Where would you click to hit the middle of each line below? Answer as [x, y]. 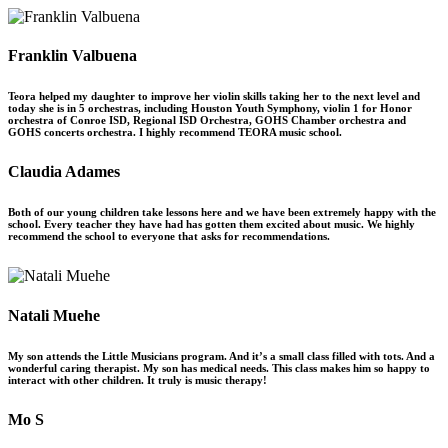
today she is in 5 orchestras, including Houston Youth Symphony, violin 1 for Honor [210, 108]
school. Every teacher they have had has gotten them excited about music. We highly [211, 224]
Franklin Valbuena [72, 56]
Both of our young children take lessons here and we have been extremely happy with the [222, 212]
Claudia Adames [64, 172]
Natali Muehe [54, 315]
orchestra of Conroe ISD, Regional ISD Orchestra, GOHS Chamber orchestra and [207, 120]
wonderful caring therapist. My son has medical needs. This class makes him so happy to [219, 367]
